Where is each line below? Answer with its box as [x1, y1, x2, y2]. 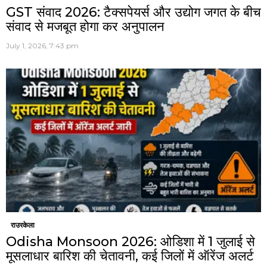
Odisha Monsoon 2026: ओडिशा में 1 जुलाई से [6, 233, 255, 250]
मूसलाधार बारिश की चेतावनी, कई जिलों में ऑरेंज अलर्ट [6, 247, 254, 264]
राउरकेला [11, 220, 35, 229]
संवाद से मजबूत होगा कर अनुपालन [6, 18, 164, 35]
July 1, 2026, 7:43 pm [6, 41, 79, 50]
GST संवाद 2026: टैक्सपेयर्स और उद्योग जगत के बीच [6, 4, 261, 20]
